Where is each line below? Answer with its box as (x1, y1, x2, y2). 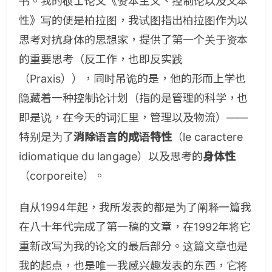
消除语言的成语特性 (73, 131, 172, 143)
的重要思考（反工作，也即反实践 (19, 53, 183, 66)
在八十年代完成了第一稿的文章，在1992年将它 (19, 220, 251, 233)
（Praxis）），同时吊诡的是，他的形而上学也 (19, 72, 246, 85)
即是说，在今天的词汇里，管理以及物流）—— (19, 111, 248, 124)
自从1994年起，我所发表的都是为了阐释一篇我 (19, 201, 252, 214)
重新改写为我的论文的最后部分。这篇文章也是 (19, 240, 248, 253)
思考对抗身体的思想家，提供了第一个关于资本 (19, 33, 248, 46)
